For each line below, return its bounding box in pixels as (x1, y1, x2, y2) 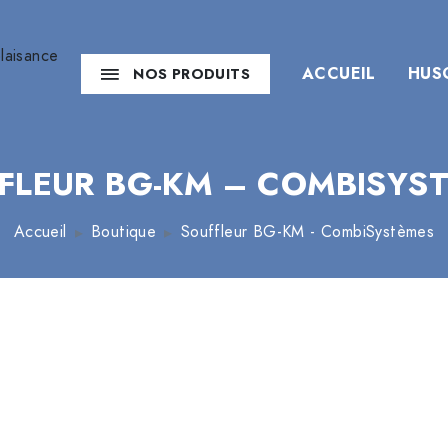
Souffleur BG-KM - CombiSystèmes (180, 221, 435, 244)
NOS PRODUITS (133, 63, 250, 84)
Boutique (91, 221, 157, 244)
